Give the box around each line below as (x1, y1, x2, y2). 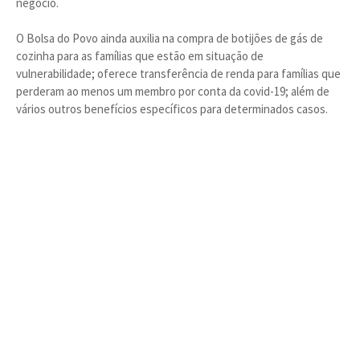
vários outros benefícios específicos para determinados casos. (16, 101, 328, 117)
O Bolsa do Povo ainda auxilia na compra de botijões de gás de (16, 31, 323, 46)
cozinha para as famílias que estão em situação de (16, 48, 264, 63)
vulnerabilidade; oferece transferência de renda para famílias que (16, 66, 341, 81)
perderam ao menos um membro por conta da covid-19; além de (16, 84, 329, 99)
